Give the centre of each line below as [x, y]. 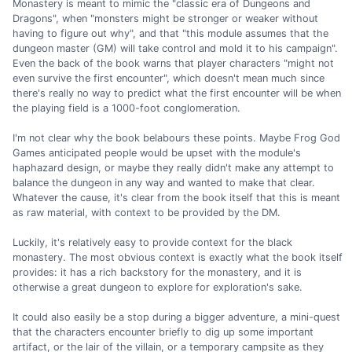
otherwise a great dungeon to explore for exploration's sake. [158, 287]
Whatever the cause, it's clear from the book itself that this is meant [176, 197]
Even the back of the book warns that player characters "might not [173, 63]
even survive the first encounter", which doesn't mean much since [169, 78]
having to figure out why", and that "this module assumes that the [170, 33]
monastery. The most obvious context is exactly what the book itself [178, 257]
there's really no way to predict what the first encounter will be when [177, 93]
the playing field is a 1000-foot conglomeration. [126, 108]
